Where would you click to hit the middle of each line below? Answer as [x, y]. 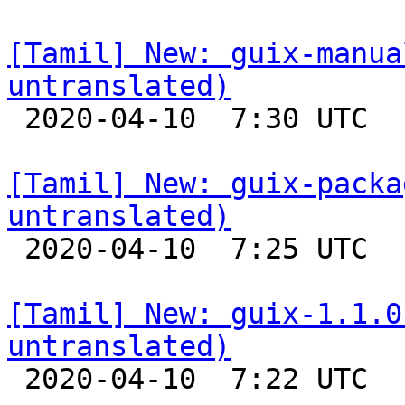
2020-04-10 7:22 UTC [16, 379]
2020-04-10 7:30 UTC [16, 118]
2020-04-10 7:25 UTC [16, 249]
